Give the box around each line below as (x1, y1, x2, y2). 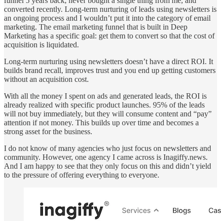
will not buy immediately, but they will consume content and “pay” (4, 110, 212, 118)
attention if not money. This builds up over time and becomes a (4, 118, 199, 127)
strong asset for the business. (4, 127, 92, 136)
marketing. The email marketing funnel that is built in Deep (4, 23, 187, 32)
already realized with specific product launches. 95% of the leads (4, 101, 205, 110)
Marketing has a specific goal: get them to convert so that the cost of (4, 32, 215, 40)
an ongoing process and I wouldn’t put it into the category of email (4, 14, 211, 23)
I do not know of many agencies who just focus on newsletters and (4, 144, 211, 153)
